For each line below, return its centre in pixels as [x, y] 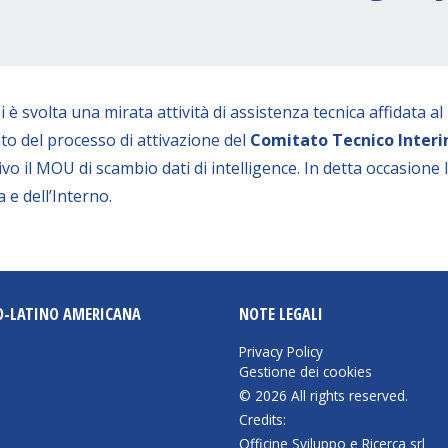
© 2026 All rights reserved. [323, 396]
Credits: [262, 420]
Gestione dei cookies [305, 371]
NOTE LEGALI [281, 314]
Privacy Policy [281, 351]
